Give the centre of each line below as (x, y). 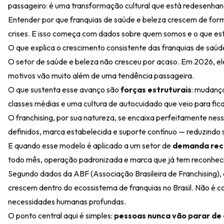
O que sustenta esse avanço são (64, 89)
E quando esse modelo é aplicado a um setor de (90, 145)
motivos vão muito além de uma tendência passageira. (101, 75)
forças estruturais (156, 89)
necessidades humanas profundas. (67, 201)
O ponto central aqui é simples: (61, 215)
